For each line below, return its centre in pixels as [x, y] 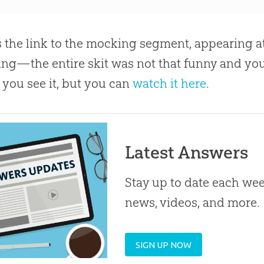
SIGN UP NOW [164, 245]
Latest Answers [187, 153]
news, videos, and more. [193, 203]
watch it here [170, 84]
